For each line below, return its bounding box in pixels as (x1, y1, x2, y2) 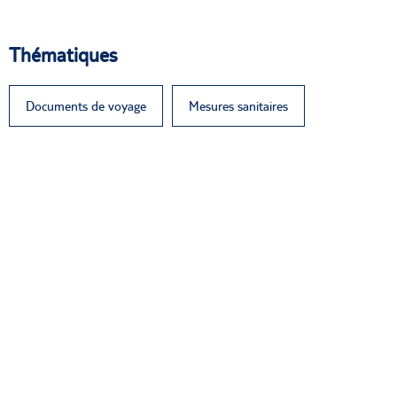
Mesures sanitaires (189, 97, 289, 113)
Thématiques (9, 42, 118, 66)
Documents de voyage (26, 97, 147, 113)
